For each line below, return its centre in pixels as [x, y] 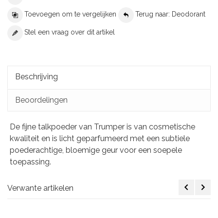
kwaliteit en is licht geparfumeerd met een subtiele [100, 139]
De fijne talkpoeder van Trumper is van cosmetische [102, 127]
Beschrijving [36, 77]
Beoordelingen [41, 100]
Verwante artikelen [40, 188]
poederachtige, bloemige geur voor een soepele [96, 150]
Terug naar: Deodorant [170, 14]
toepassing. [30, 162]
